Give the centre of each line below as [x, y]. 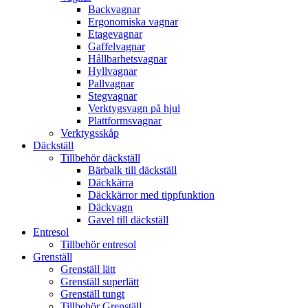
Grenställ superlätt [100, 281]
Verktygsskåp [90, 133]
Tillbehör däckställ [100, 157]
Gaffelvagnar [117, 46]
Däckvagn [110, 207]
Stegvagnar [112, 96]
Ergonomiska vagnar [133, 21]
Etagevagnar [115, 34]
